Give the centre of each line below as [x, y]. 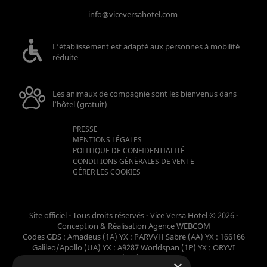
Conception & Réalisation [103, 226]
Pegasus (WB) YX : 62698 [133, 258]
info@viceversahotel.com [133, 14]
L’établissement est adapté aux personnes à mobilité [146, 47]
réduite [65, 58]
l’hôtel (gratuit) [80, 105]
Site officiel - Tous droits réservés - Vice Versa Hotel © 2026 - [133, 215]
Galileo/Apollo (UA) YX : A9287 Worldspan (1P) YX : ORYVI [133, 248]
